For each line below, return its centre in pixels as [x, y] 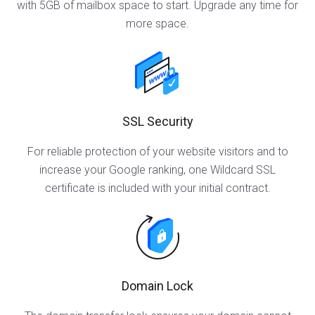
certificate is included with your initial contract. [157, 188]
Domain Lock [157, 286]
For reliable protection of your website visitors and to [157, 152]
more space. [157, 24]
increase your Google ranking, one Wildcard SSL [157, 170]
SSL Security [157, 121]
